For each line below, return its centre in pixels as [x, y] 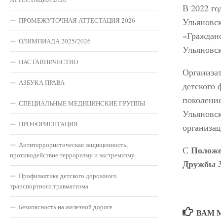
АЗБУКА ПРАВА [42, 82]
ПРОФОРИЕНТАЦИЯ [48, 124]
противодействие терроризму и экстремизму [72, 155]
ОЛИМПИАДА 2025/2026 [55, 41]
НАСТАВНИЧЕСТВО [48, 61]
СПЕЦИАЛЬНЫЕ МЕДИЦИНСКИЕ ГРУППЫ [82, 103]
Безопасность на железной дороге [66, 206]
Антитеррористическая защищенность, [73, 144]
